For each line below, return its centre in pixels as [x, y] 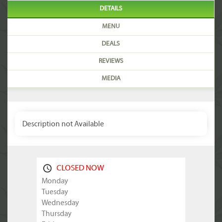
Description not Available [63, 124]
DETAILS [111, 9]
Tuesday [55, 192]
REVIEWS [111, 61]
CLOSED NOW [80, 168]
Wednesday [60, 203]
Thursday [56, 214]
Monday [55, 181]
